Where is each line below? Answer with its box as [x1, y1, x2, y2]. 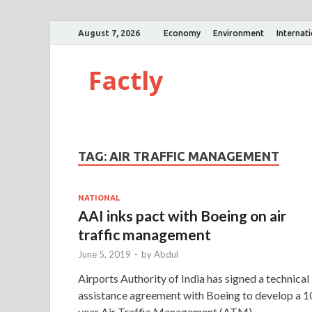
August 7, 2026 [78, 28, 140, 38]
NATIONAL [78, 193, 120, 202]
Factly [88, 63, 163, 97]
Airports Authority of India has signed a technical [78, 271, 309, 285]
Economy [164, 28, 201, 38]
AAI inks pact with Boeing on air [78, 206, 286, 224]
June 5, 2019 [78, 248, 131, 260]
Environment [213, 28, 264, 38]
